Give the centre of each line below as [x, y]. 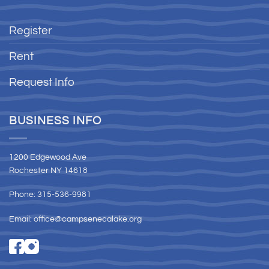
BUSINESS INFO [55, 121]
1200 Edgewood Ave [48, 158]
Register [31, 30]
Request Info [42, 82]
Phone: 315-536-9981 [50, 195]
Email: [21, 219]
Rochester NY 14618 [48, 171]
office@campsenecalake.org [88, 219]
